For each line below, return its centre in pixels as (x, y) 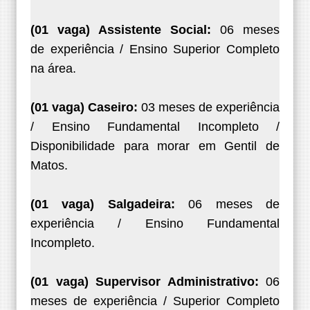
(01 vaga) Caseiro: (86, 108)
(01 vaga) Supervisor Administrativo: (148, 282)
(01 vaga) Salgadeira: (110, 204)
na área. (53, 69)
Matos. (49, 166)
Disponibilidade (77, 146)
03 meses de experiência (210, 108)
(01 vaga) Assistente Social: (125, 30)
